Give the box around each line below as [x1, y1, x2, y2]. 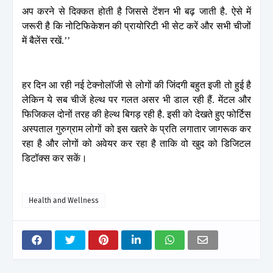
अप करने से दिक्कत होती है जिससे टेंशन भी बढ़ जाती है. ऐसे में [22, 5, 251, 16]
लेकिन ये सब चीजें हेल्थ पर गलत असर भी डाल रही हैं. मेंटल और [22, 94, 251, 105]
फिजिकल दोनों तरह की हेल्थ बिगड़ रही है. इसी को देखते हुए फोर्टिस [22, 108, 251, 119]
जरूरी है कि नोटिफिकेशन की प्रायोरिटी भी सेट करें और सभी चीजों [22, 20, 251, 31]
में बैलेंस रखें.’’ [22, 35, 75, 46]
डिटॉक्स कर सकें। [22, 152, 87, 163]
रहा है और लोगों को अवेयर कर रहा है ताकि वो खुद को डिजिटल [22, 138, 251, 149]
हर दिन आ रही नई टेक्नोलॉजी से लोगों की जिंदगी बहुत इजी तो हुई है [22, 79, 251, 90]
